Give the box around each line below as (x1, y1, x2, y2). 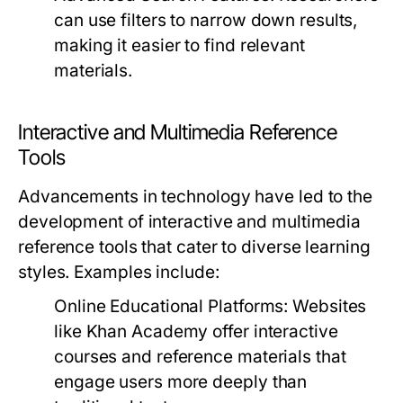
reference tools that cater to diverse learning (18, 237, 371, 257)
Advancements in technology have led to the (18, 186, 373, 207)
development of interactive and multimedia (18, 211, 362, 232)
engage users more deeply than (54, 372, 308, 392)
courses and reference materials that (54, 346, 346, 367)
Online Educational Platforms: (54, 296, 289, 317)
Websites (288, 296, 367, 317)
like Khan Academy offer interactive (54, 321, 338, 342)
